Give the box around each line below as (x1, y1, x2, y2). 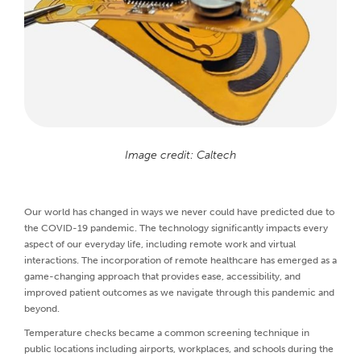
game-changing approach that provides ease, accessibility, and (24, 270, 301, 282)
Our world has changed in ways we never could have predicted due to (24, 205, 334, 218)
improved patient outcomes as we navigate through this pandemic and (24, 286, 334, 298)
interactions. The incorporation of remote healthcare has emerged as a (24, 254, 337, 266)
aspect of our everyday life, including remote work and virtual (24, 238, 296, 250)
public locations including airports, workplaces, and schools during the (24, 342, 334, 355)
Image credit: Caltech (125, 147, 236, 162)
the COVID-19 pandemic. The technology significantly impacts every (24, 222, 328, 234)
